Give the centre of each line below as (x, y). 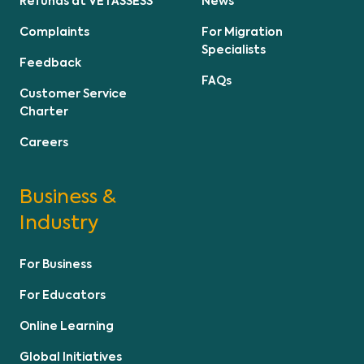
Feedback (50, 63)
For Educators (63, 295)
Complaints (54, 32)
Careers (44, 143)
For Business (56, 264)
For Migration (242, 32)
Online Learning (67, 326)
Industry (59, 223)
